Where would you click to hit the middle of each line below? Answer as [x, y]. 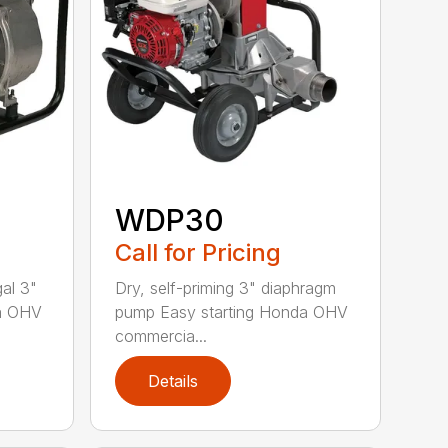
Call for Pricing [198, 253]
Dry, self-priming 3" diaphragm [226, 288]
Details [173, 381]
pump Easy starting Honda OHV [232, 312]
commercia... [161, 336]
